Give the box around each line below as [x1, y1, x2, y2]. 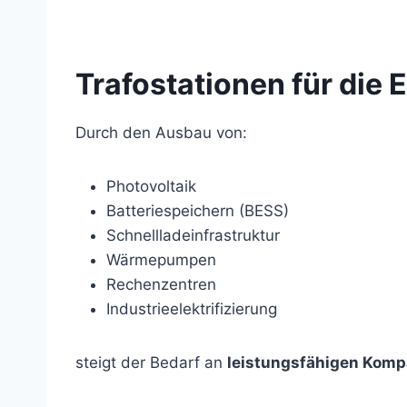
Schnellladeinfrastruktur [106, 226, 280, 245]
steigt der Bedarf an [75, 353, 227, 372]
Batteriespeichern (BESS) [106, 202, 289, 221]
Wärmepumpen [106, 251, 216, 270]
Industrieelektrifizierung [106, 300, 277, 319]
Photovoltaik [106, 177, 196, 196]
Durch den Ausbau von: [75, 124, 247, 143]
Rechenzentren [106, 275, 216, 294]
